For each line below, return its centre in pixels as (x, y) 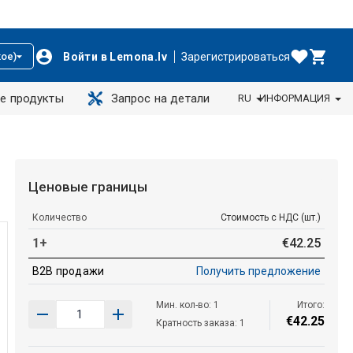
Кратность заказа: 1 (200, 323)
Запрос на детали (160, 98)
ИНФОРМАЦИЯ (294, 98)
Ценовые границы (87, 186)
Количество (59, 217)
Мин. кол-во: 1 (187, 305)
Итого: (310, 305)
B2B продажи (68, 271)
